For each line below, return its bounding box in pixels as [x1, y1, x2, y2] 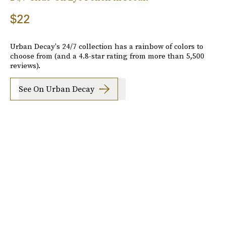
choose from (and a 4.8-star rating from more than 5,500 [10, 50, 204, 61]
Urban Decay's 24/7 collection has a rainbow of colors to [10, 40, 203, 51]
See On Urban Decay [19, 83, 94, 95]
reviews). [10, 60, 40, 71]
